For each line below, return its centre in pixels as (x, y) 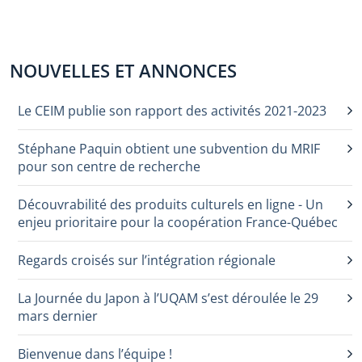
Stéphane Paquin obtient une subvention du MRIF (169, 149)
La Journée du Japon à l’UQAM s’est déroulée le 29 (168, 298)
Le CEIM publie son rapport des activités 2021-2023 (172, 111)
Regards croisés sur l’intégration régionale (147, 260)
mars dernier (58, 316)
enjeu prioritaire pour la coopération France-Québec (178, 222)
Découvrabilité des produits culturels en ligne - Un (170, 204)
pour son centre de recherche (109, 166)
